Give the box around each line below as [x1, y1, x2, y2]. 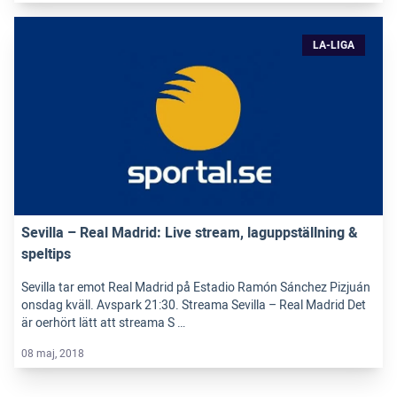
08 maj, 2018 [21, 345, 84, 362]
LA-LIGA [313, 36, 354, 53]
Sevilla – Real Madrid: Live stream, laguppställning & [21, 222, 358, 244]
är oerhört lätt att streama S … [21, 313, 185, 332]
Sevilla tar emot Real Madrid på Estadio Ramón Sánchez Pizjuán [21, 277, 370, 297]
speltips [21, 243, 71, 265]
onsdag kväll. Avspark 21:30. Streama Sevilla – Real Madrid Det [21, 295, 366, 315]
